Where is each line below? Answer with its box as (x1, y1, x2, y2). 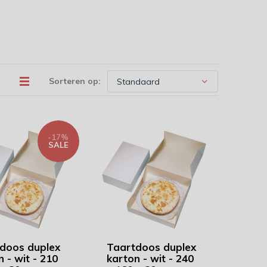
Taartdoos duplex (106, 241, 196, 253)
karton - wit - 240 (106, 252, 194, 265)
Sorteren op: (49, 76, 101, 86)
